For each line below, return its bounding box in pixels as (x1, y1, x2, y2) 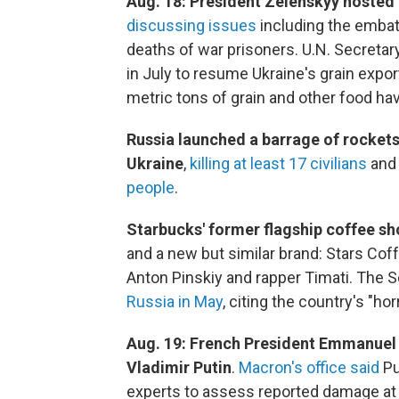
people (126, 178, 175, 198)
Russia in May (126, 292, 223, 312)
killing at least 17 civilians (190, 154, 367, 174)
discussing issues (126, 16, 256, 36)
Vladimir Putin (126, 358, 232, 378)
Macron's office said (239, 358, 379, 378)
